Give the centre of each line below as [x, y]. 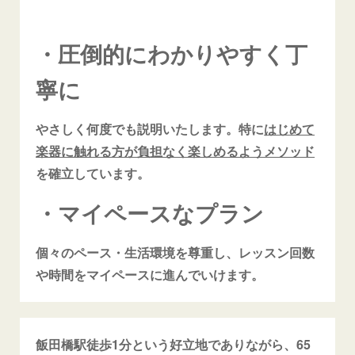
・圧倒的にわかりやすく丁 [172, 53]
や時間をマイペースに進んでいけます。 [150, 274]
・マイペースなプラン [150, 212]
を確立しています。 [93, 173]
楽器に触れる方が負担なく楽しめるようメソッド [176, 151]
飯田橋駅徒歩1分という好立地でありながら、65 [174, 344]
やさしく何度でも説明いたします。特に [150, 128]
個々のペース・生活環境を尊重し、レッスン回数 [176, 252]
